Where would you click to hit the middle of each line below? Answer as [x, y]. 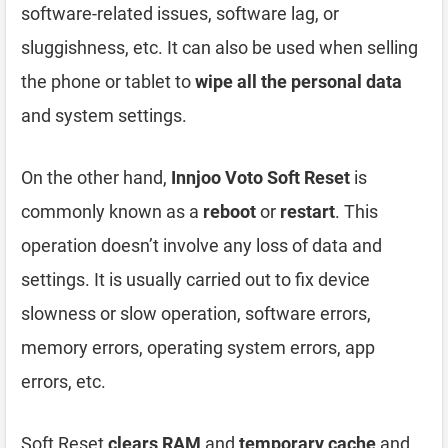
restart [307, 211]
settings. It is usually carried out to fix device [195, 279]
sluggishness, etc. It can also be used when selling [219, 47]
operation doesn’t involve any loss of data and [201, 245]
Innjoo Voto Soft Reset [260, 177]
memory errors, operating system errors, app [198, 347]
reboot [229, 211]
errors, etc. [63, 381]
